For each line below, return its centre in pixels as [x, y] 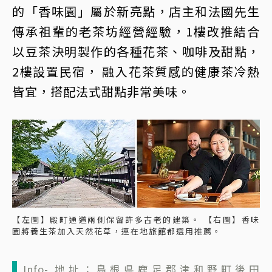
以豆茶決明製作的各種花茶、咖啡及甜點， [136, 51]
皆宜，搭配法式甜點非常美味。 [101, 91]
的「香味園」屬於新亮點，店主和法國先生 [136, 11]
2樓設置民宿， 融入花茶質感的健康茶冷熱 [136, 71]
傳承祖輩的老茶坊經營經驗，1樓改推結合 [136, 31]
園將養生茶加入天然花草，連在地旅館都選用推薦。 [117, 231]
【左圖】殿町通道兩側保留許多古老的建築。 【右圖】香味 [136, 219]
